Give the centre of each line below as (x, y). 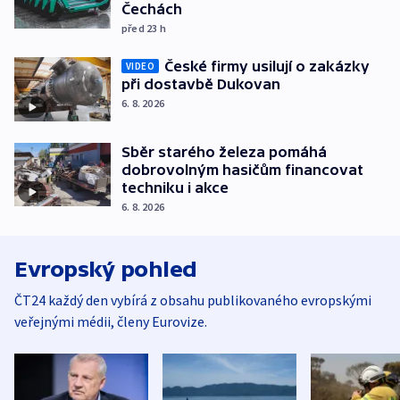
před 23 (141, 29)
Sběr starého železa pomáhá (224, 151)
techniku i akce (175, 187)
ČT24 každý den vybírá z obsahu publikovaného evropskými (193, 300)
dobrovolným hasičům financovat (242, 169)
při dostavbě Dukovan (201, 84)
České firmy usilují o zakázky (267, 67)
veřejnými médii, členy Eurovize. (111, 321)
